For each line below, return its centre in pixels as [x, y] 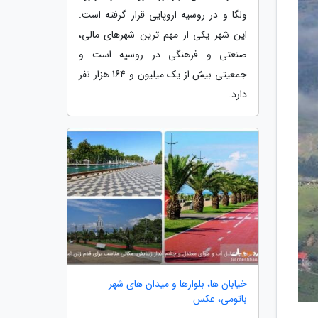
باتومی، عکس [220, 299]
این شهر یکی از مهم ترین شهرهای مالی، [163, 34]
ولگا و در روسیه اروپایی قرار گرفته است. [163, 15]
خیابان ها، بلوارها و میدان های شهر [178, 284]
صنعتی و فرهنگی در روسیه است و [163, 54]
